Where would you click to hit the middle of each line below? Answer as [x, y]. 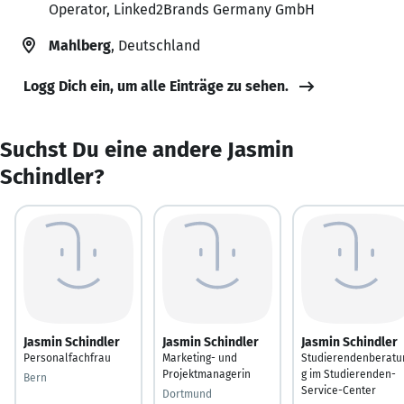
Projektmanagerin [207, 374]
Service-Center [339, 390]
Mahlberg [80, 45]
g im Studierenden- [349, 374]
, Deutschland [156, 45]
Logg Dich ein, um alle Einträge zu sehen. [156, 86]
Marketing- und [200, 358]
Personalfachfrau [67, 358]
